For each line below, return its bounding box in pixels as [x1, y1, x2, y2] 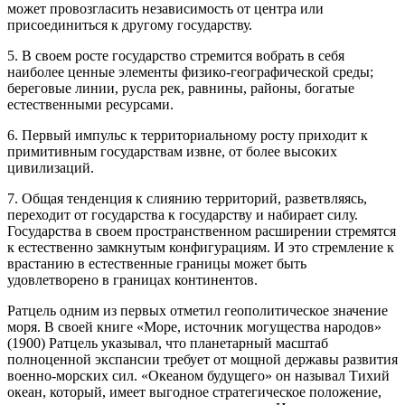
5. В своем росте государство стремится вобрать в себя [7, 48, 344, 64]
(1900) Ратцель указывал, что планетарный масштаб [7, 335, 328, 352]
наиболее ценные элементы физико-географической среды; [7, 64, 373, 80]
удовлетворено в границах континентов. [7, 272, 258, 288]
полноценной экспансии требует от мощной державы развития [7, 352, 398, 368]
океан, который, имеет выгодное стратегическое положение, [7, 384, 381, 400]
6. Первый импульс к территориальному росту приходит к [7, 127, 368, 144]
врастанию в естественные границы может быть [7, 256, 306, 272]
